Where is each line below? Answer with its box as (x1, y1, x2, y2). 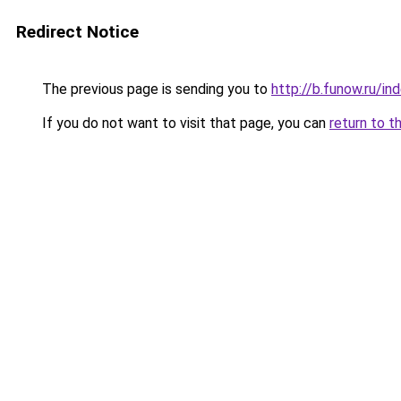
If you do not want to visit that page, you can (38, 115, 329, 132)
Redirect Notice (16, 21, 139, 42)
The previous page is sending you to (38, 81, 271, 98)
